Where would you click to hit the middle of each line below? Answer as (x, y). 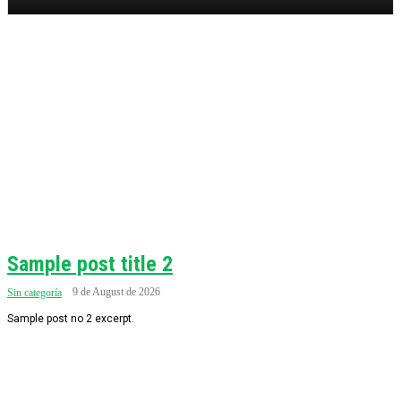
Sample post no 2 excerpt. (71, 319)
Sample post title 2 (90, 264)
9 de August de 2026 (116, 292)
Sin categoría (34, 293)
